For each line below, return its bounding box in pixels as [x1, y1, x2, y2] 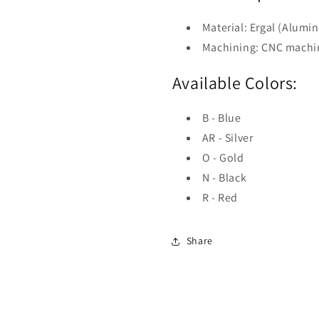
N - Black [202, 169, 247, 185]
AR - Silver [202, 130, 253, 145]
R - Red [202, 189, 238, 205]
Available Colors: [172, 70, 298, 94]
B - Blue [202, 110, 241, 125]
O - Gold [202, 150, 244, 165]
